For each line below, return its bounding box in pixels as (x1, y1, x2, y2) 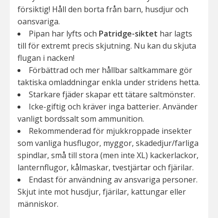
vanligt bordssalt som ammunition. (18, 113, 144, 125)
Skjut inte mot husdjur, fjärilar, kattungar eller (18, 186, 186, 198)
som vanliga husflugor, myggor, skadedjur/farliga (18, 138, 199, 149)
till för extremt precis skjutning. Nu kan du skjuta (18, 40, 196, 52)
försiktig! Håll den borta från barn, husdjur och (18, 4, 188, 15)
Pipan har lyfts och (29, 28, 99, 39)
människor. (18, 199, 58, 210)
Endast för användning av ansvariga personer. (29, 174, 198, 185)
